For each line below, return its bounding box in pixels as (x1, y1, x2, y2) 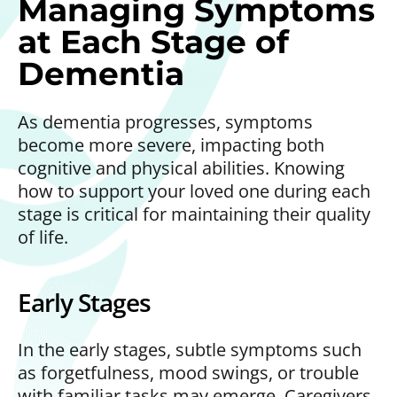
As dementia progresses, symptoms (18, 109, 313, 134)
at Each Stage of (18, 21, 289, 61)
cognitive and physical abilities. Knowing (18, 155, 345, 180)
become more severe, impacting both (18, 132, 324, 157)
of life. (18, 224, 68, 249)
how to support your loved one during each (18, 178, 370, 203)
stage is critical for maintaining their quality (18, 201, 370, 226)
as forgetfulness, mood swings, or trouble (18, 360, 359, 385)
